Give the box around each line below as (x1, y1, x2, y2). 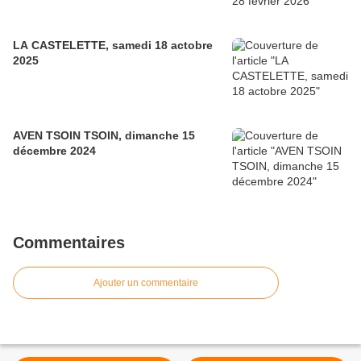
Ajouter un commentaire (93, 277, 198, 289)
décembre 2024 (13, 144, 96, 158)
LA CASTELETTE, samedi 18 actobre (13, 39, 213, 52)
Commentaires (13, 234, 125, 252)
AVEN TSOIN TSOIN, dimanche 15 (13, 129, 195, 143)
